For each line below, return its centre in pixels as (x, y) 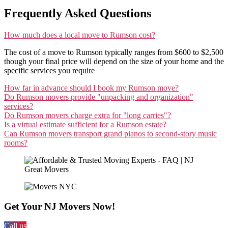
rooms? (16, 142)
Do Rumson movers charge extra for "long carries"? (88, 115)
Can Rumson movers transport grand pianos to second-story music (110, 133)
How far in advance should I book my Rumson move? (91, 88)
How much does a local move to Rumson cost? (80, 35)
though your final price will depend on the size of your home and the (114, 61)
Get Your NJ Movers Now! (60, 206)
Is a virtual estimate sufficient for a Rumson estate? (85, 124)
